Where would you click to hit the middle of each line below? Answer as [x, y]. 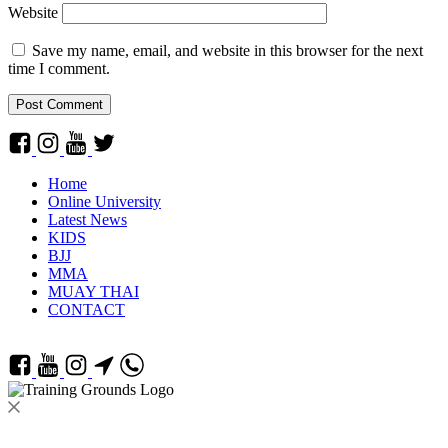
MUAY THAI [93, 292]
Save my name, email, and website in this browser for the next [227, 51]
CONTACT [86, 310]
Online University [104, 202]
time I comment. [59, 69]
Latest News [87, 220]
